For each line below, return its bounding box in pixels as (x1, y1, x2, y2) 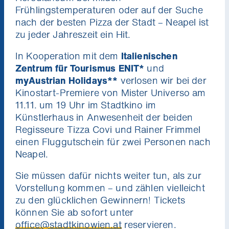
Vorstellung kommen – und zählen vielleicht (15, 180, 205, 194)
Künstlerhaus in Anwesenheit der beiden (15, 110, 193, 124)
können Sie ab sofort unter (15, 205, 134, 219)
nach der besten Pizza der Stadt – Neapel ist (15, 15, 209, 29)
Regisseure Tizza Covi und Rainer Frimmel (15, 122, 201, 136)
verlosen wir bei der (118, 73, 207, 87)
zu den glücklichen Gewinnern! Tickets (15, 193, 185, 207)
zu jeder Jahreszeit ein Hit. (15, 27, 131, 41)
